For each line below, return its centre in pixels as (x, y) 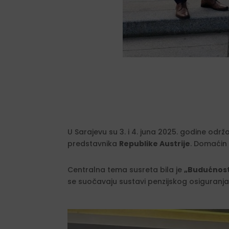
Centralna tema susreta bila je (126, 169)
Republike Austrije (155, 143)
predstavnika (93, 143)
